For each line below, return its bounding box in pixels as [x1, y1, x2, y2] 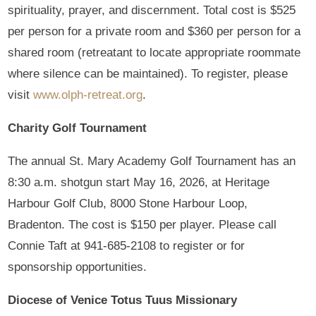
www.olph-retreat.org [33, 87, 143, 102]
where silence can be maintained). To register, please [8, 66, 288, 80]
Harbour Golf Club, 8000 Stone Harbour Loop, [8, 196, 248, 210]
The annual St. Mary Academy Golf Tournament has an [8, 154, 296, 168]
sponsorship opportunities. [8, 260, 147, 274]
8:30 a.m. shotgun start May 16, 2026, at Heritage [8, 175, 270, 189]
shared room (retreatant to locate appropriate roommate [8, 45, 301, 59]
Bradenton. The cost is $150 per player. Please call [8, 217, 277, 231]
